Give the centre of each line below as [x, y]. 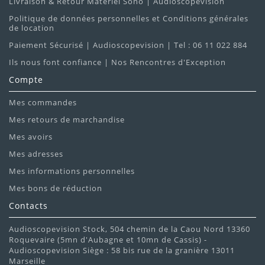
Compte [26, 80]
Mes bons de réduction [56, 188]
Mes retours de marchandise [67, 120]
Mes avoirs [31, 137]
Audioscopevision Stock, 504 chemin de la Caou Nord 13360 [130, 229]
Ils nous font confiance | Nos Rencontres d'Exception [117, 62]
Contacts [28, 206]
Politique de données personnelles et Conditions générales [129, 19]
